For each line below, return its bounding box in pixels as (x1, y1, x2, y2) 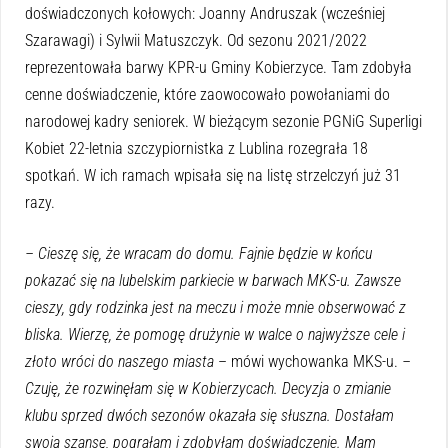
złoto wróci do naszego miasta (25, 352, 214, 372)
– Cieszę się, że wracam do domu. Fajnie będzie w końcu (25, 244, 372, 264)
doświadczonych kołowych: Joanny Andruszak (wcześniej (25, 4, 385, 24)
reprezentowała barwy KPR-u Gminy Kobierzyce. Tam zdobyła (25, 58, 412, 78)
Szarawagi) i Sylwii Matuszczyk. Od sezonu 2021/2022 (25, 31, 367, 51)
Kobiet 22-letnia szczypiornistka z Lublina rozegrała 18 (25, 139, 368, 159)
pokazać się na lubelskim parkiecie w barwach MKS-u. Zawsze (25, 271, 401, 291)
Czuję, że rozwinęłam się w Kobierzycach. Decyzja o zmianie (25, 379, 391, 399)
